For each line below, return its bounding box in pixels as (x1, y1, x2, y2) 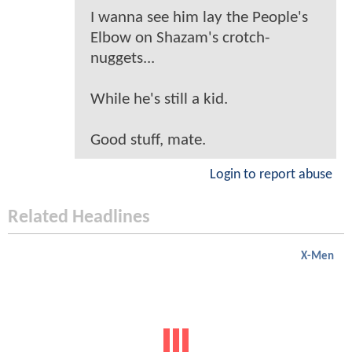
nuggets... (90, 50, 155, 68)
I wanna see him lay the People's (90, 9, 308, 27)
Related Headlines (8, 208, 150, 228)
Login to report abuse (210, 168, 332, 182)
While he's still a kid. (90, 91, 228, 108)
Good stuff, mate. (90, 132, 206, 149)
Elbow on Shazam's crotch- (90, 30, 269, 47)
